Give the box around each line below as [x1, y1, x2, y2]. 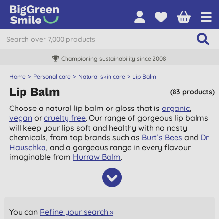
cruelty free [44, 113, 86, 123]
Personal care [33, 73, 71, 80]
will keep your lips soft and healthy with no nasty [9, 123, 188, 132]
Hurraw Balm [73, 152, 121, 162]
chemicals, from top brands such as [9, 132, 142, 142]
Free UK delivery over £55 [133, 55, 205, 62]
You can [9, 207, 40, 217]
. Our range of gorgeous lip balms [86, 113, 209, 123]
